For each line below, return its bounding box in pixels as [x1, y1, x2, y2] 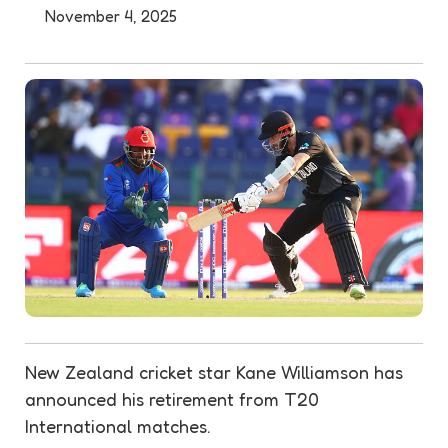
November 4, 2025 [45, 5, 177, 26]
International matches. [25, 415, 211, 438]
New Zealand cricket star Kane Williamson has [25, 361, 403, 384]
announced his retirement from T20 [25, 388, 319, 411]
